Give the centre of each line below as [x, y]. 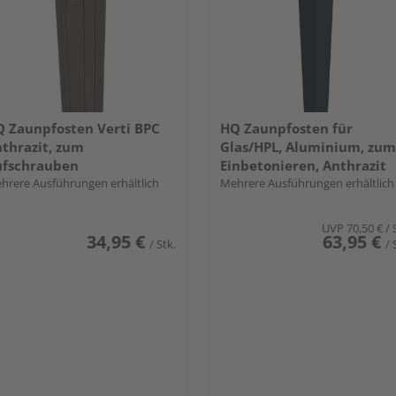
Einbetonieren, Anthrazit [303, 165]
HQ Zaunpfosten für [286, 128]
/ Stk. [163, 244]
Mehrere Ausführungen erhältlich [307, 183]
